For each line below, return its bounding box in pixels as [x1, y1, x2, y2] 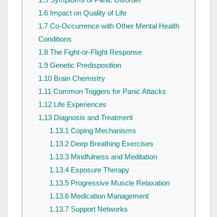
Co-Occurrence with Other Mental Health [47, 21, 179, 30]
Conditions [38, 34, 72, 43]
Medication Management [68, 191, 149, 200]
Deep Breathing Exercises [68, 139, 154, 148]
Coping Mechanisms [68, 126, 136, 135]
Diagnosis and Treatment [51, 113, 133, 122]
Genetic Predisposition [47, 61, 121, 69]
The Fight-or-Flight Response [47, 47, 142, 56]
